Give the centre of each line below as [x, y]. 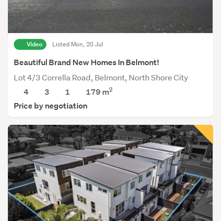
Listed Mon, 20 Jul [78, 44]
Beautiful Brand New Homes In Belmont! [87, 62]
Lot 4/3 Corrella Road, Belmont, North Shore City [101, 77]
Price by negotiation [51, 106]
